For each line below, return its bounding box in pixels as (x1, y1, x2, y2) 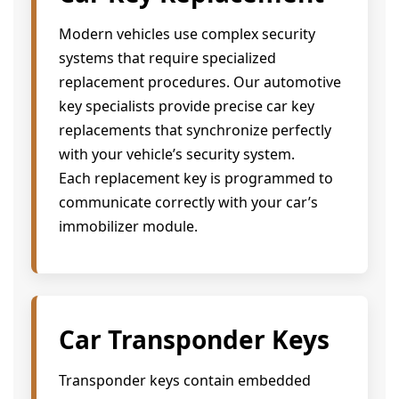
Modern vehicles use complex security (59, 23, 315, 44)
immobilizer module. (59, 216, 198, 236)
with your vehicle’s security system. (59, 143, 295, 164)
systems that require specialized (59, 47, 276, 68)
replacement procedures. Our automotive (59, 71, 341, 92)
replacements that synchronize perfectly (59, 119, 331, 140)
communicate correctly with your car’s (59, 191, 318, 212)
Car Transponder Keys (59, 322, 330, 357)
